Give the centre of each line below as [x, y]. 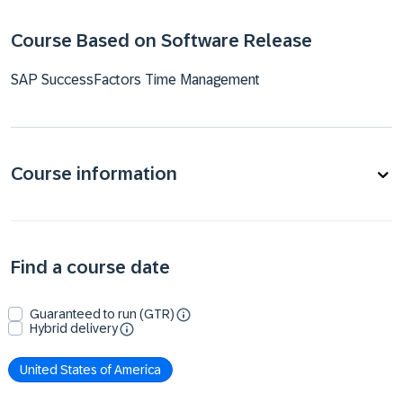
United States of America [90, 369]
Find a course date [90, 267]
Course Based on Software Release [161, 40]
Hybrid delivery [74, 328]
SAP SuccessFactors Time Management [135, 80]
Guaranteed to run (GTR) [102, 314]
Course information [94, 174]
